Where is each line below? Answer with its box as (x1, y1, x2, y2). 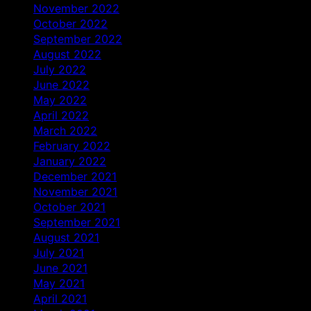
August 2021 (33, 230, 99, 244)
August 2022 (33, 47, 101, 61)
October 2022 (33, 16, 108, 31)
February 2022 (33, 138, 110, 153)
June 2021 (33, 260, 87, 275)
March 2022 (33, 123, 97, 137)
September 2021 (33, 215, 120, 229)
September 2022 (33, 31, 122, 46)
